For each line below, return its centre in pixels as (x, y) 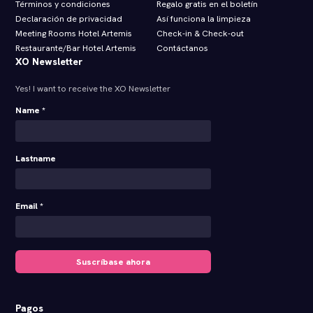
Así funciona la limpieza (204, 19)
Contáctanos (182, 49)
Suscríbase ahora (114, 262)
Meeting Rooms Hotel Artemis (74, 34)
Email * (30, 206)
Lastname (36, 158)
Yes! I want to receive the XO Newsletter (93, 89)
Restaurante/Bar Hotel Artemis (76, 49)
